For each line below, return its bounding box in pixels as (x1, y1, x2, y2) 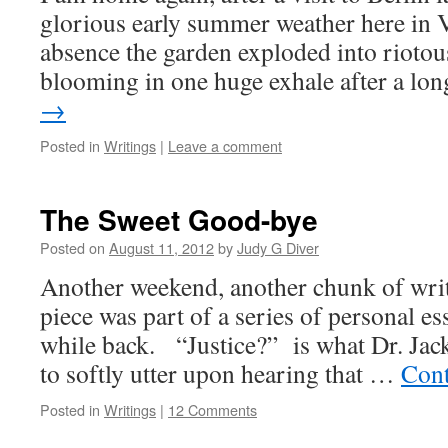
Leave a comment (168, 135, 282, 156)
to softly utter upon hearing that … (40, 356, 401, 390)
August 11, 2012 (109, 237, 214, 258)
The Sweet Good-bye (40, 199, 318, 240)
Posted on (40, 237, 105, 258)
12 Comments (168, 399, 257, 420)
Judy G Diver (237, 237, 319, 258)
